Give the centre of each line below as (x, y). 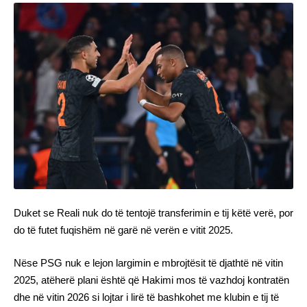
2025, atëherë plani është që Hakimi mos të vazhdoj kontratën (151, 280)
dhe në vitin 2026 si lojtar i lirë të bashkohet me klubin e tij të (146, 297)
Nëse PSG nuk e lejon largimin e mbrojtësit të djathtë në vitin (148, 262)
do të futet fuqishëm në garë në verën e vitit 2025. (123, 230)
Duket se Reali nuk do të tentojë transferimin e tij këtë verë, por (153, 213)
